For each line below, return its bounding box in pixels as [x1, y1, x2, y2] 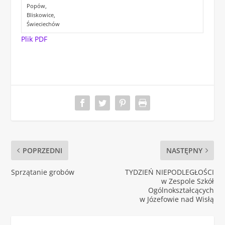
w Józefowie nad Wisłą [139, 194, 214, 204]
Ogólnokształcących [148, 185, 214, 195]
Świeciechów [26, 20, 60, 28]
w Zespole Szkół [161, 176, 214, 186]
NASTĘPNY [166, 146, 202, 156]
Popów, [26, 2, 48, 10]
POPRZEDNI [23, 146, 63, 156]
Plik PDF [21, 34, 48, 44]
